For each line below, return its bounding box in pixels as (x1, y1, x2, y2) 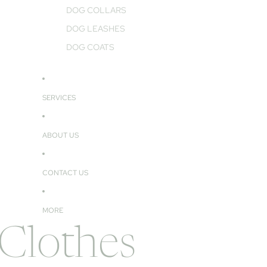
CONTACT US (42, 167, 88, 178)
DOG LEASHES (66, 23, 125, 34)
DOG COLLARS (66, 4, 126, 15)
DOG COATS (66, 41, 114, 52)
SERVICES (42, 92, 76, 103)
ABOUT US (42, 130, 79, 140)
